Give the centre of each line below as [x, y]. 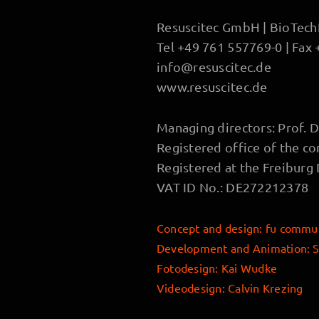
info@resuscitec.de [214, 67]
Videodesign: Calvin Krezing [230, 287]
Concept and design [208, 228]
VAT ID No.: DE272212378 [233, 187]
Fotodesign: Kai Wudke [217, 267]
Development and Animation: [235, 247]
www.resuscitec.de [212, 87]
